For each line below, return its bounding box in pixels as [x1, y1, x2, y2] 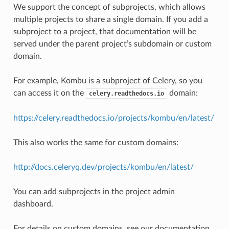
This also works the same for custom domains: [13, 138, 178, 147]
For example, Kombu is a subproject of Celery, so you [13, 76, 202, 85]
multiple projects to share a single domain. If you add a [13, 15, 208, 24]
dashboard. [13, 199, 53, 208]
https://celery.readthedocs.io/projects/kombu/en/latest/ [13, 113, 214, 122]
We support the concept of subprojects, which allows [13, 3, 205, 11]
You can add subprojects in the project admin [13, 187, 175, 196]
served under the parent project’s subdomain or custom [13, 39, 212, 48]
